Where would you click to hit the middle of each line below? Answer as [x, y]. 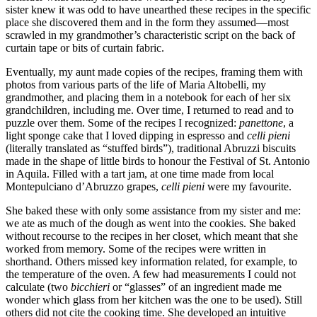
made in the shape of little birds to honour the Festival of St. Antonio [158, 161]
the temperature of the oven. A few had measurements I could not [151, 274]
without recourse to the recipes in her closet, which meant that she [152, 236]
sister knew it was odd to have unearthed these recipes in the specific [158, 9]
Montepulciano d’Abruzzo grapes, [83, 186]
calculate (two [38, 287]
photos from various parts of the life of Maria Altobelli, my [136, 84]
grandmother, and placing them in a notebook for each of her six [148, 97]
